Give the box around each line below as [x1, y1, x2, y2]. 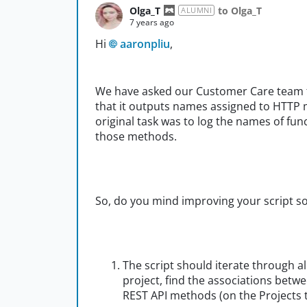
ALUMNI [181, 5, 212, 16]
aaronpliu [120, 36, 170, 52]
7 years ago [130, 16, 174, 28]
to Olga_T [218, 3, 262, 17]
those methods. [95, 129, 177, 145]
